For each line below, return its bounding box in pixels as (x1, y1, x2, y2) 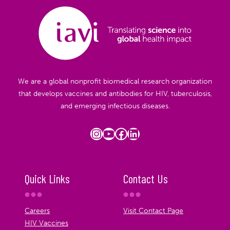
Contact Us (123, 171, 168, 186)
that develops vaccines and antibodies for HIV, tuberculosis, (18, 89, 212, 98)
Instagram (90, 125, 146, 141)
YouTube (102, 125, 149, 141)
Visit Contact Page (123, 206, 183, 216)
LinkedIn (127, 125, 174, 141)
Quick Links (25, 171, 70, 186)
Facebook (114, 125, 169, 141)
